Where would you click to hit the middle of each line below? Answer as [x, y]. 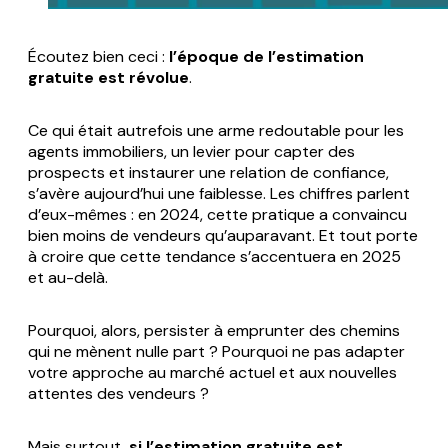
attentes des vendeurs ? [118, 393]
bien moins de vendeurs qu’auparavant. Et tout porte [223, 235]
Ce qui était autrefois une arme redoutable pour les [216, 130]
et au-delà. [68, 277]
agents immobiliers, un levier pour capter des [191, 151]
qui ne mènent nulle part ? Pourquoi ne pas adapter [216, 351]
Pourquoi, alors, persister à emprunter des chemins [214, 330]
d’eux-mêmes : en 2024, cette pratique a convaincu [217, 214]
